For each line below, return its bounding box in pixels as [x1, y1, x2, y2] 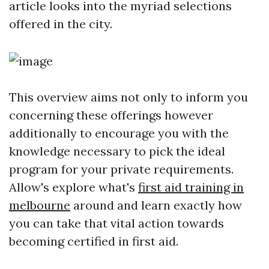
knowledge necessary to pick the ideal [9, 144, 225, 159]
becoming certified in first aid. [9, 234, 178, 249]
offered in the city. [9, 16, 112, 31]
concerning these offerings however [9, 107, 213, 122]
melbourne [9, 198, 70, 213]
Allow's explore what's [9, 180, 138, 195]
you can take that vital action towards [9, 216, 224, 231]
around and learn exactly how [70, 198, 242, 213]
